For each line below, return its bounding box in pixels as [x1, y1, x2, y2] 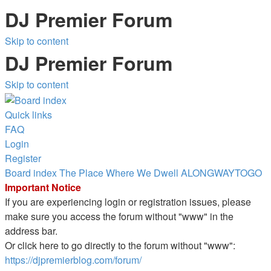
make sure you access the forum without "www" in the [5, 209, 233, 223]
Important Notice [5, 180, 81, 194]
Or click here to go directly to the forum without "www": [5, 238, 235, 252]
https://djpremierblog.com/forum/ [5, 252, 142, 267]
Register [5, 151, 41, 165]
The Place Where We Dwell [59, 165, 178, 180]
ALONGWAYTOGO [181, 165, 262, 180]
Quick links [5, 107, 52, 122]
